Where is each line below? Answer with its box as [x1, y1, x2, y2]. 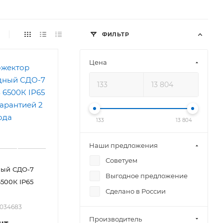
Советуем [106, 156, 137, 164]
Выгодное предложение [106, 171, 188, 180]
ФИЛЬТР [100, 30, 129, 38]
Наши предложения [89, 141, 158, 149]
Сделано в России [106, 187, 166, 195]
